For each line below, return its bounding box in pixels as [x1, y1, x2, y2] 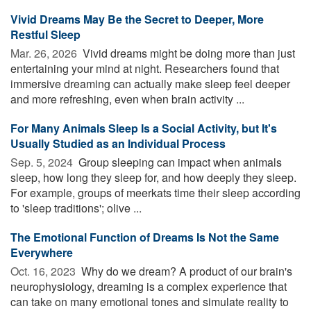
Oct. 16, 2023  [10, 262, 78, 279]
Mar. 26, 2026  [10, 44, 80, 61]
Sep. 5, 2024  [10, 153, 76, 170]
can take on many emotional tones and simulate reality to [10, 293, 289, 310]
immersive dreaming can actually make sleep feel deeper [10, 75, 290, 92]
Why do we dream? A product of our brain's [78, 262, 292, 279]
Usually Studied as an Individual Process [10, 135, 226, 151]
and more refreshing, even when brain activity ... [10, 90, 244, 107]
